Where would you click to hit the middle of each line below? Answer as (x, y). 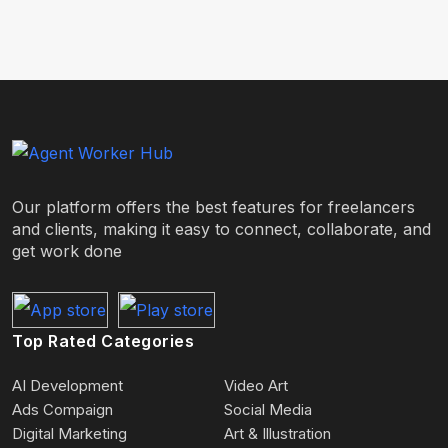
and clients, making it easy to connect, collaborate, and (221, 229)
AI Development (67, 385)
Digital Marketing (69, 433)
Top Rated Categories (103, 341)
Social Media (268, 409)
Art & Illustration (277, 433)
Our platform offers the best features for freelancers (213, 207)
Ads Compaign (62, 409)
